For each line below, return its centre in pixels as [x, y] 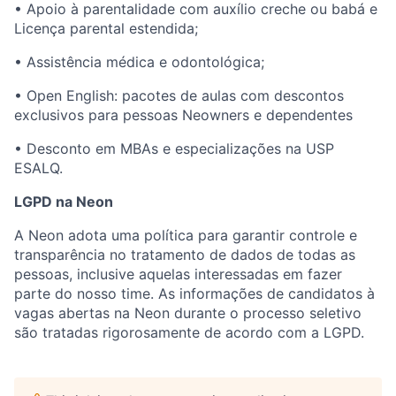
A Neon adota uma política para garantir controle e [186, 235]
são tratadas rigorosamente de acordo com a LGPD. [189, 332]
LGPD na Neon [64, 201]
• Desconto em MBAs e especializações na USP [174, 148]
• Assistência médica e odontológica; [139, 61]
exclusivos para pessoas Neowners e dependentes [183, 114]
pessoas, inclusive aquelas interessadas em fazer [178, 274]
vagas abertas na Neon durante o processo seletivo [188, 312]
